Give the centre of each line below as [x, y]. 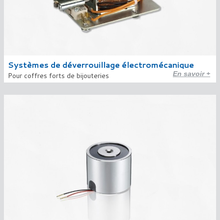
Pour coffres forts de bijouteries [58, 76]
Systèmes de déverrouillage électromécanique [101, 65]
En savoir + [192, 74]
